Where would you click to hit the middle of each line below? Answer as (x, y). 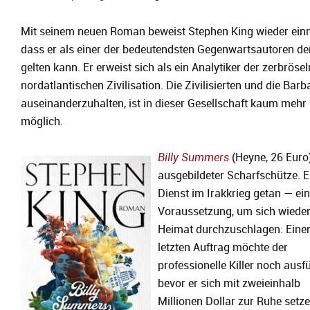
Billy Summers (193, 158)
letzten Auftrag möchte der (223, 248)
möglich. (43, 122)
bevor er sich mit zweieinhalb (229, 284)
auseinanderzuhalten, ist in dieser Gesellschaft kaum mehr (164, 104)
